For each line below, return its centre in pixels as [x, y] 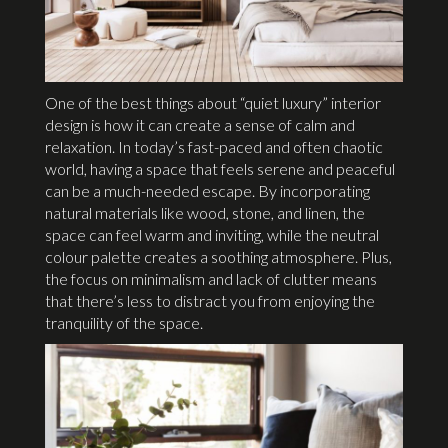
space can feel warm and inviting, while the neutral [212, 234]
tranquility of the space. [124, 322]
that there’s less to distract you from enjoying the [210, 300]
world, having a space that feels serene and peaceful [220, 168]
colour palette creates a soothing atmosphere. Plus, [218, 256]
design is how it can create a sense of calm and [200, 124]
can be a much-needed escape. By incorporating [207, 190]
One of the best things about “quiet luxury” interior [213, 102]
